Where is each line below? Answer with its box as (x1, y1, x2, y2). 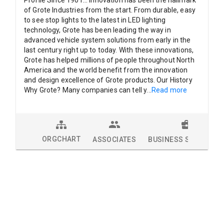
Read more (151, 86, 187, 94)
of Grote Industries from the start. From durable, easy (24, 6, 196, 14)
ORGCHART (42, 134, 81, 143)
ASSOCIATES (92, 135, 136, 144)
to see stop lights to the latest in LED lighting (24, 16, 166, 24)
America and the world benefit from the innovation (24, 66, 188, 74)
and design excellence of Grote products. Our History (24, 76, 192, 84)
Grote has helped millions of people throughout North (24, 56, 194, 64)
